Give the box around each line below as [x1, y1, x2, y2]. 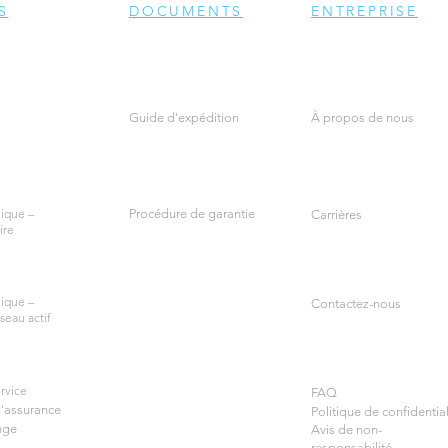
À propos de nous [311, 110, 414, 125]
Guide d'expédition [129, 110, 239, 125]
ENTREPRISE [311, 2, 418, 20]
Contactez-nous [311, 296, 401, 311]
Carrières [311, 207, 362, 222]
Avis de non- [311, 422, 382, 437]
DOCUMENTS [129, 2, 244, 20]
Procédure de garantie [129, 206, 255, 221]
